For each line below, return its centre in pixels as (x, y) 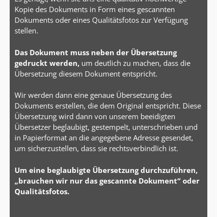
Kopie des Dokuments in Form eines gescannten (95, 9)
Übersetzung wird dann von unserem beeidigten (95, 116)
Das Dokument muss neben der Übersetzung (96, 52)
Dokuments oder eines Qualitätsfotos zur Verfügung (101, 20)
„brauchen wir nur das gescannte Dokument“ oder (107, 180)
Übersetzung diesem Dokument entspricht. (86, 73)
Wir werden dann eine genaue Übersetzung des (93, 95)
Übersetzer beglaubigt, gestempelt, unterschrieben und (106, 127)
